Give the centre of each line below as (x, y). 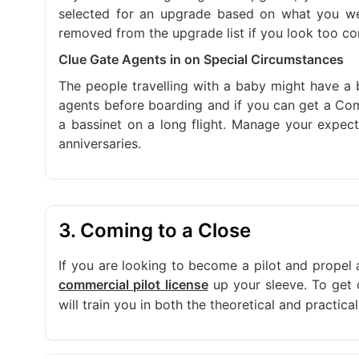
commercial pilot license (133, 285)
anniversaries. (100, 143)
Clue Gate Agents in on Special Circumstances (202, 59)
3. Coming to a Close (155, 230)
